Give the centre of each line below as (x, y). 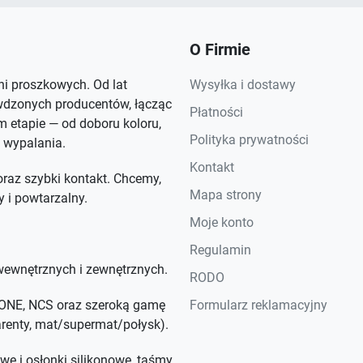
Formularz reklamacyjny (258, 305)
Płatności (216, 112)
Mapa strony (226, 195)
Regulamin (220, 250)
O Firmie (220, 49)
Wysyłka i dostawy (243, 85)
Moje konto (222, 222)
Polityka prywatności (249, 140)
